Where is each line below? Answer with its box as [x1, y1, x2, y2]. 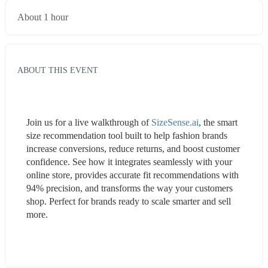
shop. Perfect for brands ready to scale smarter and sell [26, 196, 231, 206]
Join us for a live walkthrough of [26, 117, 151, 127]
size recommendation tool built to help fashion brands [26, 130, 227, 141]
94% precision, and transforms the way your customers [26, 182, 233, 193]
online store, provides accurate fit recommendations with [26, 169, 239, 180]
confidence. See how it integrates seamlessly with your [26, 156, 232, 167]
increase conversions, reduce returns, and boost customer [26, 143, 240, 154]
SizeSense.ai [151, 117, 199, 127]
